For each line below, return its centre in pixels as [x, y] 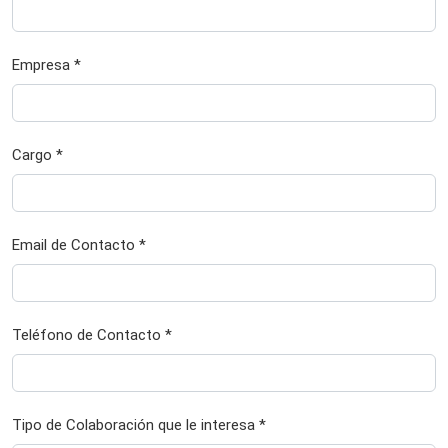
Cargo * [37, 154]
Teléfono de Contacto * [92, 334]
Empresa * [46, 64]
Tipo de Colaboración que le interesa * [139, 424]
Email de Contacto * [79, 244]
